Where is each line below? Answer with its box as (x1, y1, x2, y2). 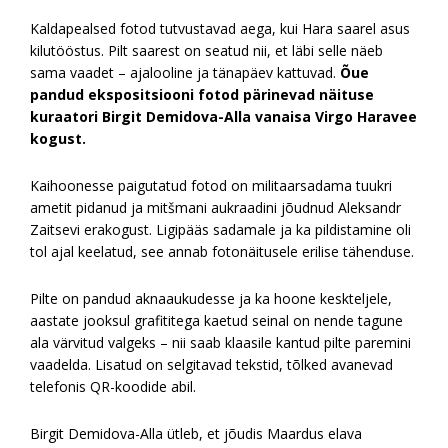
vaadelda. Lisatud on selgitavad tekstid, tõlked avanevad (30, 354, 393, 374)
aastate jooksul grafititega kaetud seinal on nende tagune (30, 310, 403, 330)
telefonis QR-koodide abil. (30, 376, 196, 396)
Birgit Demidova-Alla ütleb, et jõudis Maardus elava (30, 423, 362, 443)
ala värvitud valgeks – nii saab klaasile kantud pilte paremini (30, 332, 411, 352)
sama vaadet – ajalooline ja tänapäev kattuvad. (30, 62, 340, 82)
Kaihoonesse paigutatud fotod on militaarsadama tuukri (30, 175, 392, 195)
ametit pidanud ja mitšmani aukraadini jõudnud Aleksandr (30, 197, 401, 217)
